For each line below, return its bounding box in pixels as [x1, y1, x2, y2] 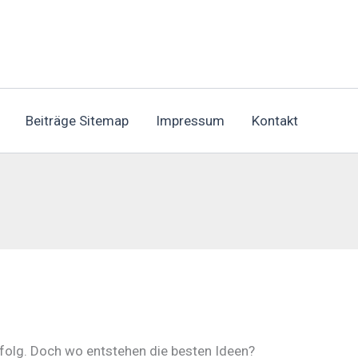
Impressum [155, 112, 225, 129]
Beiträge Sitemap [25, 112, 129, 129]
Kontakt [251, 112, 298, 129]
